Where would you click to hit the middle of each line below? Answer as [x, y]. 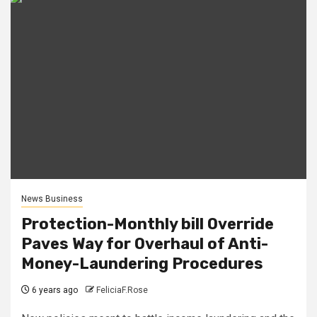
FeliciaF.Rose [122, 290]
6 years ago [54, 290]
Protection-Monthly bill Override [148, 224]
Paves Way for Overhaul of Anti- [145, 243]
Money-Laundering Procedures [142, 263]
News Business [52, 198]
